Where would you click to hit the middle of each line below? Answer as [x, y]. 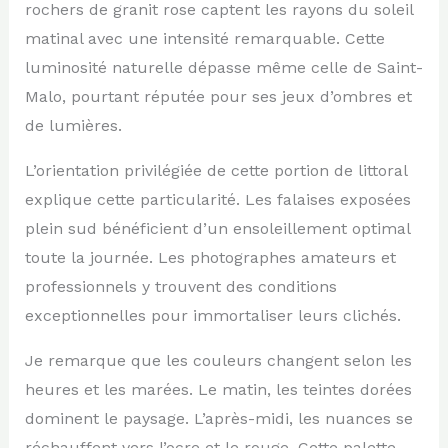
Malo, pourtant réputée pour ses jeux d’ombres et [218, 96]
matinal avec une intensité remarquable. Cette [204, 38]
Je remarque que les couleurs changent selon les [218, 360]
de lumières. [73, 125]
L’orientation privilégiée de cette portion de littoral [215, 170]
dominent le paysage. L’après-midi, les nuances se [218, 418]
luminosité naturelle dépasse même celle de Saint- [223, 67]
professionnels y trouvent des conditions [180, 286]
